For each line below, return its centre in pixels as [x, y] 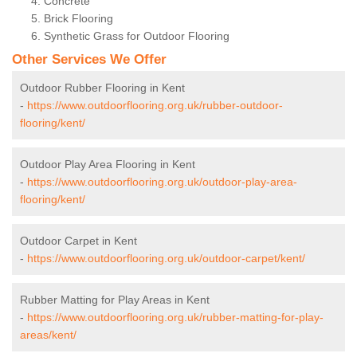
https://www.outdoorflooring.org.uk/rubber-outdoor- [155, 106]
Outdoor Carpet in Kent [78, 241]
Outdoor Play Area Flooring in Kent [108, 165]
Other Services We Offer [89, 60]
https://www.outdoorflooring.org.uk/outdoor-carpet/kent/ [166, 259]
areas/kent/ [48, 335]
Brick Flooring [78, 19]
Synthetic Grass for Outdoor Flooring [137, 36]
